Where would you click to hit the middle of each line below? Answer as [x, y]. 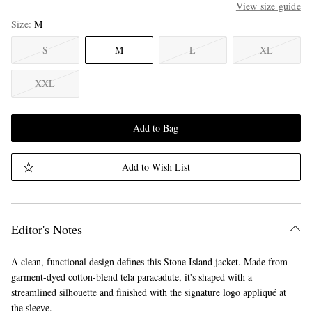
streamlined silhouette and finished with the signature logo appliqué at [148, 292]
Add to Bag [156, 128]
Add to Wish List [156, 167]
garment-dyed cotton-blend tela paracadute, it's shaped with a [131, 277]
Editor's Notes [46, 229]
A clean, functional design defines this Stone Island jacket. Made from [149, 262]
